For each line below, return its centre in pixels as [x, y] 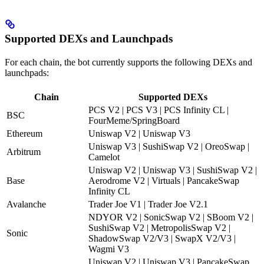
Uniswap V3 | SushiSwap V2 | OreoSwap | [169, 146]
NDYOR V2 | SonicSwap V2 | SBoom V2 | [171, 217]
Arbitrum [24, 151]
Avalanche [26, 204]
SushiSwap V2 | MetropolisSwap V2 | [159, 227]
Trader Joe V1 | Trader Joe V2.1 [148, 204]
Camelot [104, 157]
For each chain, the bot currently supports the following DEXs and [128, 62]
